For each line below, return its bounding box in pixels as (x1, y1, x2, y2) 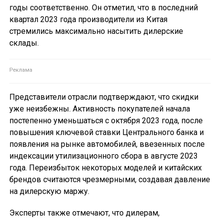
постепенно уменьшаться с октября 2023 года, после (9, 116, 203, 126)
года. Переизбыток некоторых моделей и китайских (9, 163, 202, 173)
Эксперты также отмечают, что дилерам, (9, 208, 160, 218)
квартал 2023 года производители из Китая (9, 15, 167, 25)
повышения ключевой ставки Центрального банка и (9, 128, 204, 137)
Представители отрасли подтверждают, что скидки (9, 92, 198, 102)
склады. (9, 38, 39, 48)
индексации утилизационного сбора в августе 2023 (9, 151, 198, 161)
